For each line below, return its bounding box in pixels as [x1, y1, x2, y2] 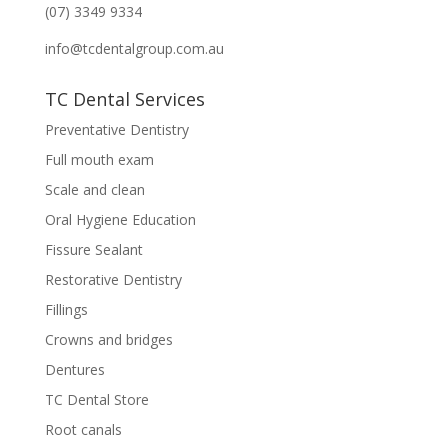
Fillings [44, 300, 88, 320]
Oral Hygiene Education [44, 210, 196, 230]
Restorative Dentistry [44, 270, 182, 290]
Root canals [44, 420, 122, 440]
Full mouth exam [44, 150, 154, 170]
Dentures [44, 360, 105, 380]
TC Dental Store [44, 390, 149, 410]
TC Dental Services [44, 87, 205, 112]
